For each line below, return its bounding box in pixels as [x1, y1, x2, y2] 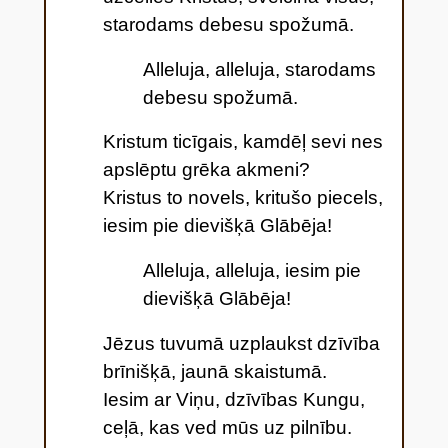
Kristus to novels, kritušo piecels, [102, 187, 383, 209]
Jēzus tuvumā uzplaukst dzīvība [102, 332, 380, 354]
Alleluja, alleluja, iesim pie [142, 260, 361, 282]
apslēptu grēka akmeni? [102, 159, 310, 181]
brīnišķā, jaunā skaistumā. [102, 360, 327, 382]
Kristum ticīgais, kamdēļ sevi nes [102, 131, 383, 153]
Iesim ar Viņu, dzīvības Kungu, [102, 388, 365, 410]
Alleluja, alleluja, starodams [142, 58, 376, 80]
